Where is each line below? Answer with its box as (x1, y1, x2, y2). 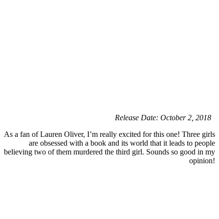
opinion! (189, 156, 215, 165)
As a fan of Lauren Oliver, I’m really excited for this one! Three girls (4, 130, 215, 139)
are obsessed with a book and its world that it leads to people (29, 139, 215, 148)
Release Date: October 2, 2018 (115, 113, 215, 122)
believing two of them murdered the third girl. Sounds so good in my (4, 148, 215, 156)
